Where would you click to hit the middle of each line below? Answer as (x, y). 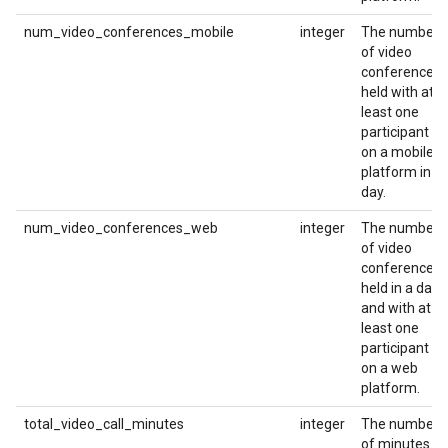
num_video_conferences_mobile (129, 32)
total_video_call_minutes (104, 424)
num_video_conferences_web (121, 228)
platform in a (401, 172)
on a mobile (397, 152)
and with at (396, 308)
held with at (397, 92)
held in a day (400, 288)
